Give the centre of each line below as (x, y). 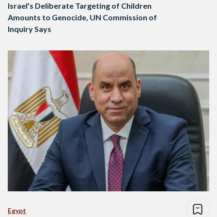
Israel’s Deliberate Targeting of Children (80, 6)
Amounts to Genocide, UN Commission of (82, 17)
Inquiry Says (30, 29)
